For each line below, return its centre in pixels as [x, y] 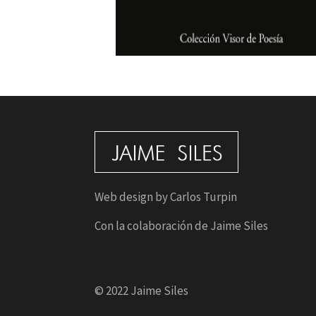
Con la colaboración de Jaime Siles [182, 225]
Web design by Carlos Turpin [166, 196]
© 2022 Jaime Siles [142, 290]
